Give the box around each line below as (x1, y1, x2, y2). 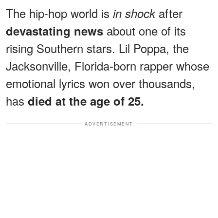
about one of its (103, 21, 186, 39)
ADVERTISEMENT (85, 120, 133, 127)
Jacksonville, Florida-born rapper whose (6, 56, 209, 74)
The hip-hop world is (6, 4, 109, 21)
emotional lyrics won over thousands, (6, 74, 195, 91)
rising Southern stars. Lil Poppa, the (6, 39, 189, 56)
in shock (109, 4, 155, 21)
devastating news (6, 22, 103, 39)
